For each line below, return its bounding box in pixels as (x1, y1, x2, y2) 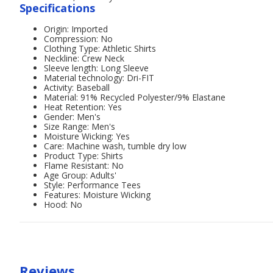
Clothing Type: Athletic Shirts (44, 43, 156, 54)
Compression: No (44, 33, 113, 44)
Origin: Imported (44, 23, 108, 35)
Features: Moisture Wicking (44, 189, 151, 200)
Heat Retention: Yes (44, 101, 122, 113)
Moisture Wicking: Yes (44, 130, 130, 142)
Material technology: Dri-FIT (44, 72, 154, 83)
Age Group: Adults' (44, 169, 116, 181)
